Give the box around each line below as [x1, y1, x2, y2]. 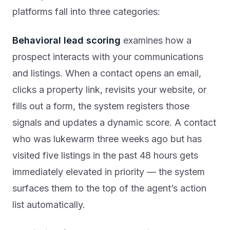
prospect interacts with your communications [12, 51, 203, 63]
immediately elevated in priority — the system [12, 166, 205, 178]
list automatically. [12, 199, 85, 210]
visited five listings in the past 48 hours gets [12, 150, 198, 161]
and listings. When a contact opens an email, [12, 68, 201, 79]
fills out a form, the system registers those [12, 101, 189, 112]
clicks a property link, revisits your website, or [12, 84, 206, 95]
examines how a [121, 35, 191, 46]
